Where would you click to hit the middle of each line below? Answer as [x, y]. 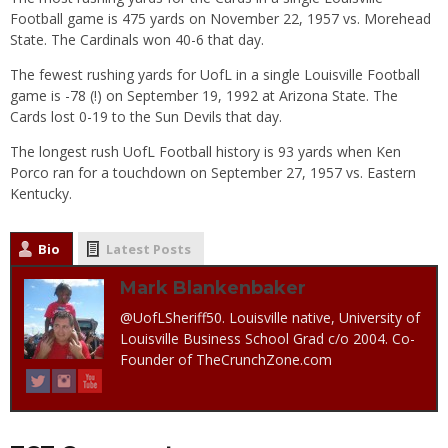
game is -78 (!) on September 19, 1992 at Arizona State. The [204, 95]
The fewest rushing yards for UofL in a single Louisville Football [215, 74]
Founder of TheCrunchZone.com [226, 359]
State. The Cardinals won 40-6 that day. [137, 39]
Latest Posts [148, 248]
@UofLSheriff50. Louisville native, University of [270, 317]
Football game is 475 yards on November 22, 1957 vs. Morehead [220, 18]
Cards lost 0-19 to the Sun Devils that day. [146, 116]
